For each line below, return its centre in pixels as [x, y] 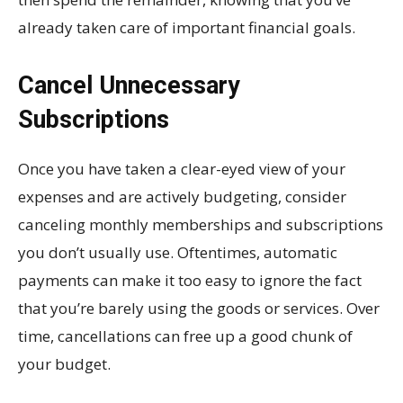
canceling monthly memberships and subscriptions [201, 225]
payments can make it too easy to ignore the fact [190, 281]
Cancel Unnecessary [129, 86]
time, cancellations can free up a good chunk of [185, 336]
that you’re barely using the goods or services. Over [199, 309]
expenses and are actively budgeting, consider [182, 197]
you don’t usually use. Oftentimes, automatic [178, 253]
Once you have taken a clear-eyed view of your [182, 169]
